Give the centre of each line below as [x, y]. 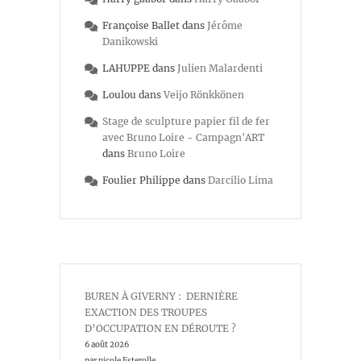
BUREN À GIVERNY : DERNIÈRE [161, 297]
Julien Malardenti [220, 68]
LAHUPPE [126, 68]
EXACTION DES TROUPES [146, 313]
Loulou [119, 95]
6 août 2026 [107, 345]
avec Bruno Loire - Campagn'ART [183, 138]
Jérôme [225, 26]
